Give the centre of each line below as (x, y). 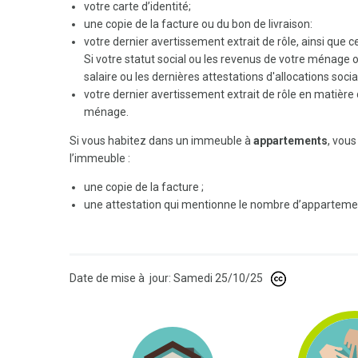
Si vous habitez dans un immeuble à (161, 140)
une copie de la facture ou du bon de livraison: (198, 24)
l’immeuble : (101, 158)
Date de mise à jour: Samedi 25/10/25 (166, 278)
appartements (290, 140)
